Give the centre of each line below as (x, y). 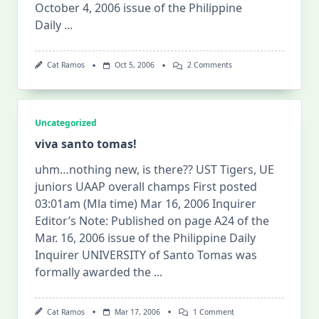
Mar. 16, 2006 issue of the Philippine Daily (145, 237)
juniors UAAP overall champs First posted (146, 186)
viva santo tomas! (86, 143)
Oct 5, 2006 (134, 65)
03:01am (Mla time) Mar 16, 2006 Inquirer (146, 203)
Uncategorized (66, 122)
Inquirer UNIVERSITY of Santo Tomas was (146, 255)
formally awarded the (93, 272)
